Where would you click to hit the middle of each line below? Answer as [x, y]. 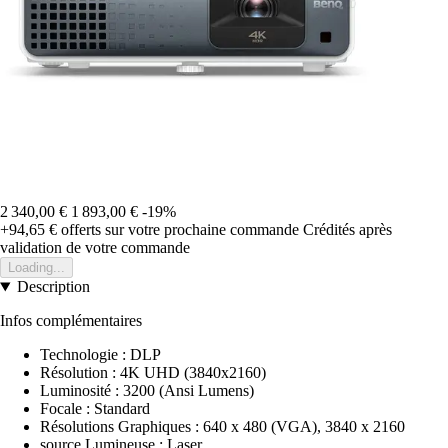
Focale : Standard [95, 409]
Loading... [36, 268]
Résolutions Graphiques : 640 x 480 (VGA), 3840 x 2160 [222, 427]
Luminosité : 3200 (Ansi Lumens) [147, 391]
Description [53, 287]
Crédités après [347, 230]
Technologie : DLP [100, 355]
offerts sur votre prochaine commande [178, 230]
